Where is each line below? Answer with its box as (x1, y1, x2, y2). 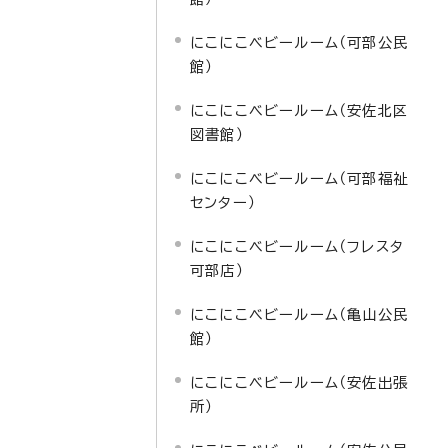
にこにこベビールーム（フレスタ (190, 239, 404, 254)
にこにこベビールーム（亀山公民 (190, 307, 408, 322)
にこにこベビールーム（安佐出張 (190, 375, 408, 390)
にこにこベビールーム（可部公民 (190, 35, 408, 50)
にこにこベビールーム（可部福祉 (190, 171, 408, 186)
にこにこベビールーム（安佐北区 (190, 103, 408, 118)
